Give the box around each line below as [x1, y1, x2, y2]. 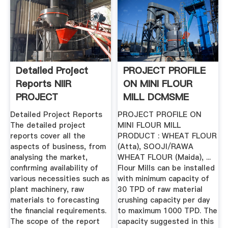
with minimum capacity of [118, 174, 210, 184]
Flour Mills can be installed [118, 163, 215, 174]
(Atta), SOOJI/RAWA [118, 141, 194, 152]
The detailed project [10, 120, 85, 131]
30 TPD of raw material [118, 184, 203, 195]
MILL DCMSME [123, 90, 189, 103]
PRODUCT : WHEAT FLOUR [118, 131, 217, 141]
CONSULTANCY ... [15, 103, 97, 117]
